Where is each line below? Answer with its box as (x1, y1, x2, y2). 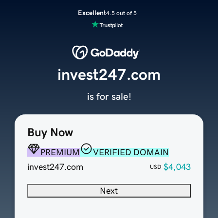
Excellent (77, 9, 106, 16)
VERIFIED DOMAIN (92, 148, 169, 157)
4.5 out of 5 (106, 10, 137, 16)
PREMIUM (40, 148, 80, 157)
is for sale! (87, 91, 131, 102)
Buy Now (27, 127, 73, 139)
